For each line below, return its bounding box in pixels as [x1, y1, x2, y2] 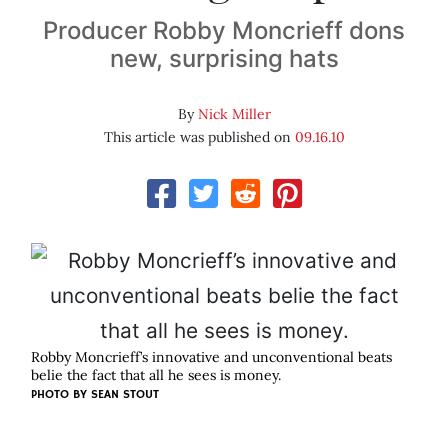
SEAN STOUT [91, 387, 159, 403]
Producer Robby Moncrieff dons [43, 16, 405, 46]
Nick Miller [197, 105, 271, 124]
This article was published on [103, 128, 295, 147]
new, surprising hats [109, 44, 339, 74]
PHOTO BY [31, 387, 91, 403]
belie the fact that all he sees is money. [31, 366, 281, 385]
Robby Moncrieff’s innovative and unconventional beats [31, 348, 392, 367]
